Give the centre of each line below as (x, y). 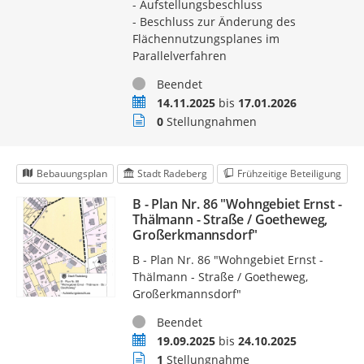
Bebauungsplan (71, 174)
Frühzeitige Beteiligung (289, 174)
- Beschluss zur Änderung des (214, 21)
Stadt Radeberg (172, 174)
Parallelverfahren (179, 55)
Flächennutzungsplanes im (206, 38)
